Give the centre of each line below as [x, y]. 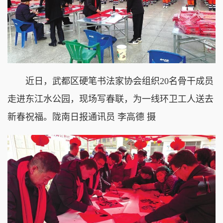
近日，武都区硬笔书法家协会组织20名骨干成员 [111, 81]
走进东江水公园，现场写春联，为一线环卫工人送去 [111, 99]
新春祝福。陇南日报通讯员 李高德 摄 [82, 117]
